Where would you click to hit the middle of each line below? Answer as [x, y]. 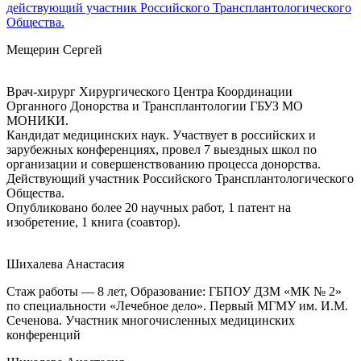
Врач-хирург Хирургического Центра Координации [149, 91]
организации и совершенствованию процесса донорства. [164, 164]
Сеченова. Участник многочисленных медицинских [151, 320]
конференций [44, 334]
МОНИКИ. [37, 120]
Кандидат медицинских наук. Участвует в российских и [161, 135]
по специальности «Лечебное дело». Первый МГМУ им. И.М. [177, 305]
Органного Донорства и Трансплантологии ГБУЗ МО [155, 106]
